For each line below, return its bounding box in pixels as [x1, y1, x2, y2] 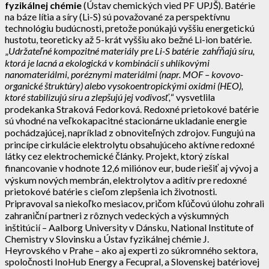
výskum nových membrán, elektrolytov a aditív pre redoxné [5, 174, 247, 186]
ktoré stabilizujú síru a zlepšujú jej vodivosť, [5, 91, 171, 103]
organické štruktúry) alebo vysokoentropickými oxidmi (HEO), [5, 79, 243, 91]
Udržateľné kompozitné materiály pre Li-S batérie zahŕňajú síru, [8, 44, 255, 56]
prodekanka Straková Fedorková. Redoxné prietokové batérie [5, 103, 259, 115]
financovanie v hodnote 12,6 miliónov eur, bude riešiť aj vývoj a [5, 162, 258, 174]
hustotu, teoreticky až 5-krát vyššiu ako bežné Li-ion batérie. [5, 33, 252, 45]
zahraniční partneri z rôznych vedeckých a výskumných [5, 209, 229, 221]
